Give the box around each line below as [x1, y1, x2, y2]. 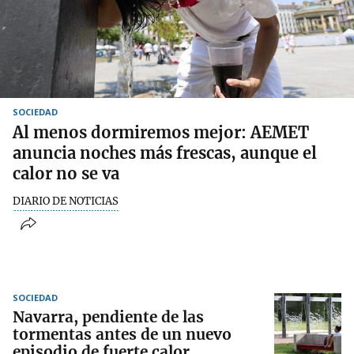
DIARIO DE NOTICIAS [13, 194, 119, 208]
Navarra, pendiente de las [13, 307, 204, 327]
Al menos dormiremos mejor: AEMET [13, 122, 309, 142]
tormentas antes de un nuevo [13, 325, 232, 345]
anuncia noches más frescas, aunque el [13, 142, 317, 163]
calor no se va [13, 163, 119, 183]
